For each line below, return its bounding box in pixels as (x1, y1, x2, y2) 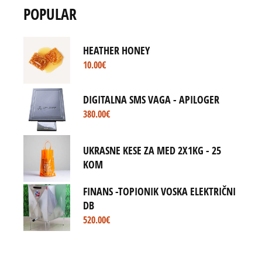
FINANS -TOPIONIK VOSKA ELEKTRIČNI (83, 184, 236, 198)
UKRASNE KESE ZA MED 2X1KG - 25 (83, 143, 222, 158)
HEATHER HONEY (83, 43, 150, 58)
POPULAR (23, 3, 77, 25)
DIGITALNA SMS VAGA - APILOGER (83, 92, 220, 107)
